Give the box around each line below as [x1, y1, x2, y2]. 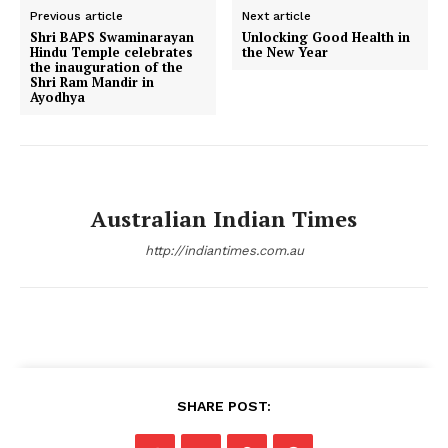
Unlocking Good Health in [242, 28, 411, 47]
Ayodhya [30, 88, 85, 107]
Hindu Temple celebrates [30, 43, 193, 62]
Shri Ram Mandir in [30, 73, 154, 92]
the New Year [242, 43, 329, 62]
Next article [242, 9, 312, 24]
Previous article [30, 9, 123, 24]
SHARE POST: [177, 398, 271, 415]
